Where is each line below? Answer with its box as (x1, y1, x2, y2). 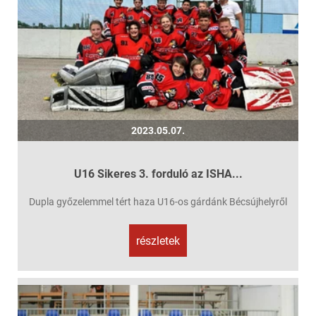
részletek (136, 234, 180, 248)
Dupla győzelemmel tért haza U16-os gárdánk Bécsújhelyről (29, 196, 287, 208)
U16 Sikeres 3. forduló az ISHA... (73, 167, 243, 181)
